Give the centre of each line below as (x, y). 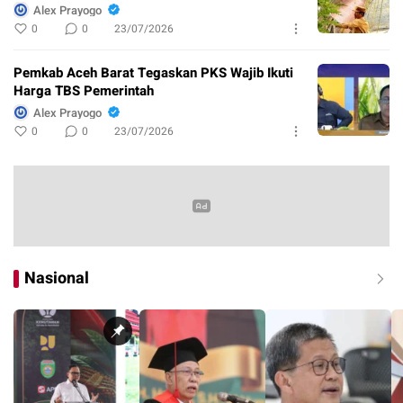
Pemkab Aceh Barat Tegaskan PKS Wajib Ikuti (153, 73)
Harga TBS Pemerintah (84, 91)
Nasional (57, 279)
